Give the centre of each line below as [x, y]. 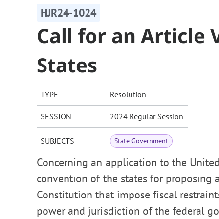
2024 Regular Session [147, 117]
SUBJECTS [57, 141]
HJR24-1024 [69, 13]
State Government [142, 141]
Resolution [128, 95]
